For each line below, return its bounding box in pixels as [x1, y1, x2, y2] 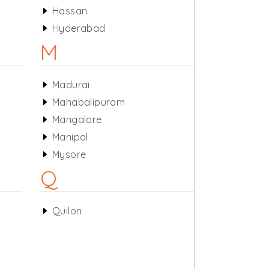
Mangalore [52, 113, 102, 125]
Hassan [52, 5, 88, 17]
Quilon [52, 205, 82, 217]
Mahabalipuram [52, 96, 125, 108]
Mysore [52, 148, 86, 160]
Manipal [52, 131, 88, 143]
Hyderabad [52, 22, 106, 34]
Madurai [52, 79, 90, 91]
